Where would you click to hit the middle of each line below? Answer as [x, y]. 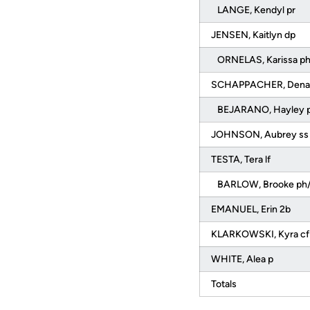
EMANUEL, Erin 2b [252, 209]
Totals [225, 284]
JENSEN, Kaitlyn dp [254, 35]
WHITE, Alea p [243, 259]
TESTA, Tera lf [242, 159]
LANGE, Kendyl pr [254, 10]
